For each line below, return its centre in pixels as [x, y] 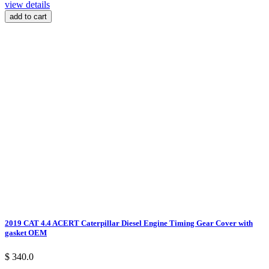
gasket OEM [26, 233]
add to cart [28, 17]
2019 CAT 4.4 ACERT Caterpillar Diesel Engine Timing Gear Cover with [129, 223]
